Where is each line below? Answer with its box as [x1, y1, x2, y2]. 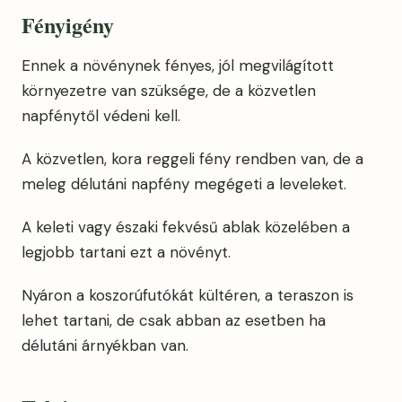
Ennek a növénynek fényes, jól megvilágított [22, 56, 334, 75]
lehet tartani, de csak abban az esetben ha [22, 310, 326, 330]
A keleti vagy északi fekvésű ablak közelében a [22, 217, 350, 237]
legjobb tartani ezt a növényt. [22, 242, 231, 262]
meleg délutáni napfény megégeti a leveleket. [22, 174, 346, 194]
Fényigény [22, 9, 114, 40]
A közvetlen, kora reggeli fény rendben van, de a [22, 149, 363, 169]
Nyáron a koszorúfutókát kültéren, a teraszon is [22, 285, 354, 305]
